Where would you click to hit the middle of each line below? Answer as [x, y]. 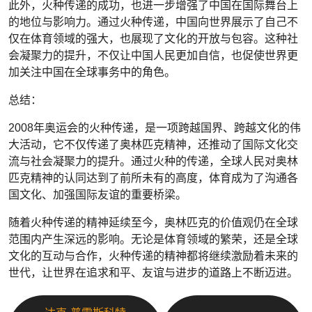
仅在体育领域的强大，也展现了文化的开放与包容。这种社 [153, 39]
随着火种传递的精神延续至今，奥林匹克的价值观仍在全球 [153, 223]
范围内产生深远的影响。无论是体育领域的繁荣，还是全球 [153, 239]
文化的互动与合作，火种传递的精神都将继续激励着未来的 [153, 256]
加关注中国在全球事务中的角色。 [92, 72]
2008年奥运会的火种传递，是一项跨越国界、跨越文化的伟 [155, 128]
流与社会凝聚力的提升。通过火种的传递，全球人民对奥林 [153, 161]
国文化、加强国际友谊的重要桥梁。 [97, 195]
